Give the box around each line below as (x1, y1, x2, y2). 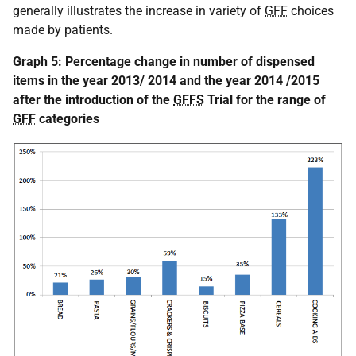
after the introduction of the (13, 91, 173, 107)
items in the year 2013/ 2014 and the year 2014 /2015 (13, 72, 319, 88)
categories (36, 110, 99, 126)
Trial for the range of (204, 91, 326, 107)
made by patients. (13, 21, 113, 37)
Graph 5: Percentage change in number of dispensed (13, 53, 315, 69)
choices (288, 2, 334, 18)
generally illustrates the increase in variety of (13, 2, 265, 18)
